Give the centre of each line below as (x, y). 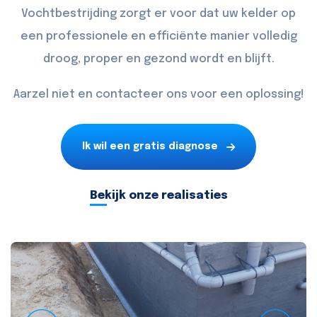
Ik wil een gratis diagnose (150, 147)
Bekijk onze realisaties (158, 196)
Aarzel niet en (54, 95)
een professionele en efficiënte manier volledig (158, 37)
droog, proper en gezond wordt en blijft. (158, 59)
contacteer (129, 95)
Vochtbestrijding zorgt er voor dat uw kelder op (158, 14)
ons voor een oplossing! (234, 95)
